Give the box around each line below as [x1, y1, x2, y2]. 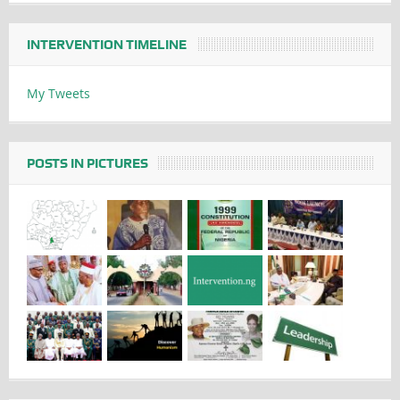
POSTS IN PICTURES [26, 154, 148, 171]
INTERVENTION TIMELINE [26, 36, 187, 53]
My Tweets [26, 84, 90, 102]
